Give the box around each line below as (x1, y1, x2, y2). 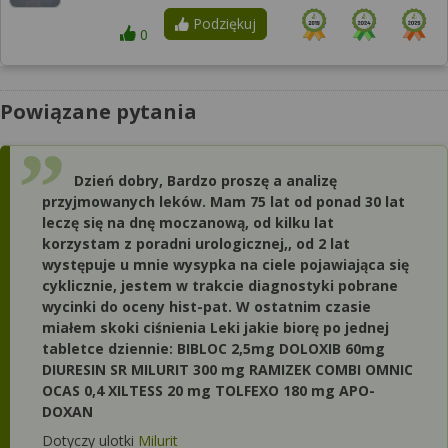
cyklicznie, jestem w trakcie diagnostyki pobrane (42, 276, 398, 295)
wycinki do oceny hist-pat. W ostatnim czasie (42, 297, 371, 316)
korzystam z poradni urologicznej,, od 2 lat (42, 234, 350, 253)
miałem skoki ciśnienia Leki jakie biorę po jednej (42, 318, 389, 337)
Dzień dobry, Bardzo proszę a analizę (74, 171, 337, 190)
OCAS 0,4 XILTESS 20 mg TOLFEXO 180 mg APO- (42, 381, 375, 400)
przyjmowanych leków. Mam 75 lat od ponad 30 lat (42, 192, 405, 211)
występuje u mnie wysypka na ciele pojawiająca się (42, 255, 409, 274)
